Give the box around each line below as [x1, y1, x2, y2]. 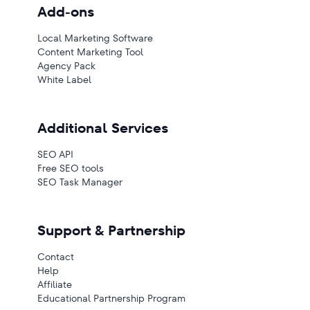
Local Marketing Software [37, 31, 153, 45]
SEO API [37, 147, 73, 161]
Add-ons [37, 2, 94, 21]
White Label [37, 73, 91, 86]
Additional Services [37, 118, 168, 138]
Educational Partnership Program [37, 291, 185, 305]
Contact [37, 250, 74, 264]
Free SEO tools [37, 161, 104, 175]
